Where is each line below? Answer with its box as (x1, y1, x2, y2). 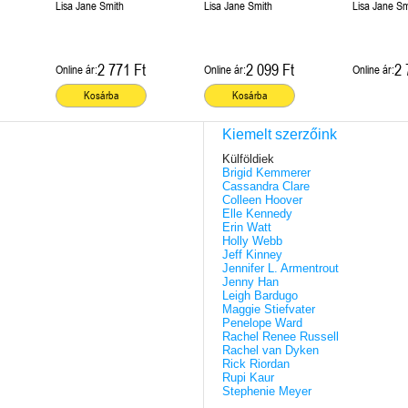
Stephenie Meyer (222, 384, 311, 399)
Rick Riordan (222, 357, 290, 372)
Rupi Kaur (222, 371, 274, 385)
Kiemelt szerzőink (222, 127, 337, 143)
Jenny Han (222, 275, 279, 290)
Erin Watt (222, 220, 271, 235)
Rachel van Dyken (222, 343, 319, 358)
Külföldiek (222, 152, 274, 167)
